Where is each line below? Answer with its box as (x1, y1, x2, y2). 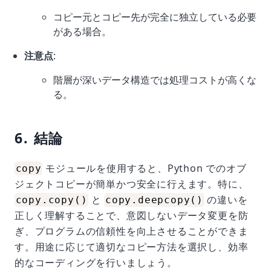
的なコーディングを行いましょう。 (15, 256, 177, 269)
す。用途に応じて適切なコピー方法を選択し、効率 (15, 240, 249, 253)
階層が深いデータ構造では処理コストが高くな (53, 73, 256, 87)
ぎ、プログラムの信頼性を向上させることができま (15, 224, 249, 238)
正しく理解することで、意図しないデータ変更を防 (15, 209, 249, 222)
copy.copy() (15, 194, 88, 206)
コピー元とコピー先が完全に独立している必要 (53, 10, 256, 24)
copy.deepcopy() (105, 194, 203, 206)
